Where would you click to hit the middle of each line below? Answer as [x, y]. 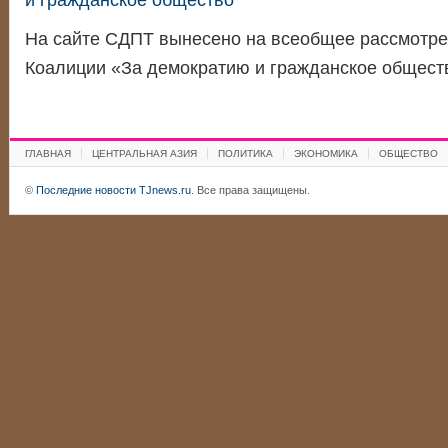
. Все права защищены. [250, 190]
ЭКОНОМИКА [325, 153]
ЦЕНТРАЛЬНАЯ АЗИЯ [144, 153]
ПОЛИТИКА [245, 153]
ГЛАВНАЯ [47, 153]
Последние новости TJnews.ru [113, 190]
